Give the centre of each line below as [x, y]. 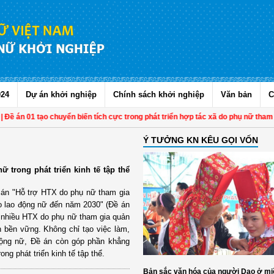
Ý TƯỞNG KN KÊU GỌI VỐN [200, 140]
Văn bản [236, 95]
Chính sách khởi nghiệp [159, 95]
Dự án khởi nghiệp [61, 95]
